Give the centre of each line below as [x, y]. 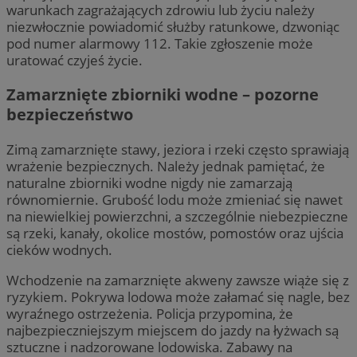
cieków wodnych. [59, 249]
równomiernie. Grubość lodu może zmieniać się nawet [175, 199]
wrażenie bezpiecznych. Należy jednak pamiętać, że [166, 166]
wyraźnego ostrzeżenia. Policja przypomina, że [150, 313]
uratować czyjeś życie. [75, 61]
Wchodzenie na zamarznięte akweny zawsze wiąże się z [178, 280]
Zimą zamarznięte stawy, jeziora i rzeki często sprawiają [178, 149]
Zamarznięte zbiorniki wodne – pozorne [163, 95]
